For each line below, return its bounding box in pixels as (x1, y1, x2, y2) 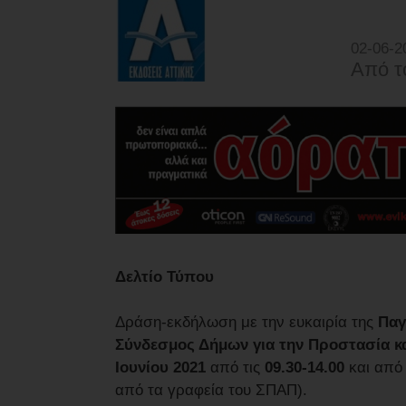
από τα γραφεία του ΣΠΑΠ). (115, 381, 307, 399)
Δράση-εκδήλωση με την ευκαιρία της (115, 313, 378, 331)
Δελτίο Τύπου (115, 267, 214, 285)
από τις (206, 358, 265, 376)
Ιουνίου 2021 (115, 358, 206, 376)
